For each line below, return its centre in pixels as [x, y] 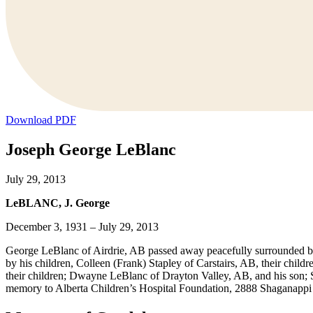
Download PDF [41, 120]
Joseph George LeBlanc [91, 150]
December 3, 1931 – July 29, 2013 [82, 227]
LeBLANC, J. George [58, 203]
